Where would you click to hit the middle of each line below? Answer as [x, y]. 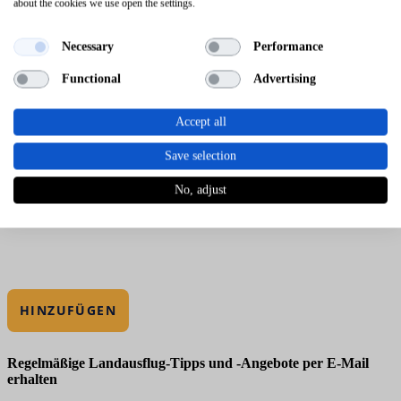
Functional [91, 79]
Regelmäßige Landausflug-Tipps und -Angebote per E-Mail [188, 363]
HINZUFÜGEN [68, 310]
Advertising [284, 79]
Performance [288, 47]
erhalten [32, 379]
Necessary [87, 47]
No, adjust [200, 189]
